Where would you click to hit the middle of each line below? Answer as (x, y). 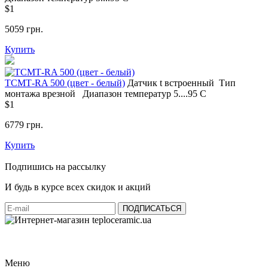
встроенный (189, 83)
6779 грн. (24, 125)
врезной (59, 94)
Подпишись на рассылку (55, 167)
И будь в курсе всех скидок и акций (78, 187)
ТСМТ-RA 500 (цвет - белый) (65, 83)
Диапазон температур (127, 94)
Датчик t (145, 83)
